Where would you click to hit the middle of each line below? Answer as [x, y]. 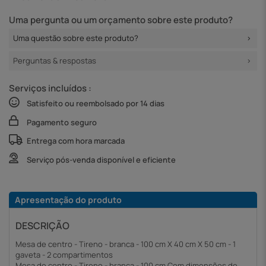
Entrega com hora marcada [76, 141]
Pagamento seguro [62, 122]
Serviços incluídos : [50, 88]
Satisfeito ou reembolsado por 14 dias [96, 104]
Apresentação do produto [68, 199]
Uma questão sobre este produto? [76, 38]
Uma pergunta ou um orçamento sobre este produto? [121, 20]
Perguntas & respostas [55, 61]
